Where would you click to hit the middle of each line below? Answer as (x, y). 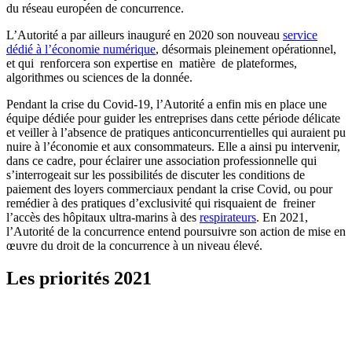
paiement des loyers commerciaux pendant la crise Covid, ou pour (169, 189)
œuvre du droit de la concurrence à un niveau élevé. (134, 245)
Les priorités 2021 (79, 279)
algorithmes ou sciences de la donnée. (99, 77)
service (300, 35)
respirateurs (228, 217)
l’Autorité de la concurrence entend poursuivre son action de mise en (176, 231)
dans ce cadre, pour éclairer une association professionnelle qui (161, 160)
